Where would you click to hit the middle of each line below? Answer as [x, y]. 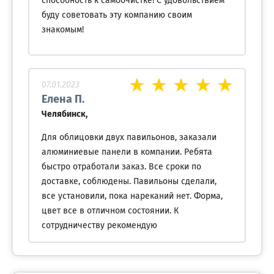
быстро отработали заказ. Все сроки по [121, 167]
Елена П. [63, 100]
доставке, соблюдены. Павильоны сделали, [129, 182]
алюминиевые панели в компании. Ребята [127, 152]
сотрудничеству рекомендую [99, 226]
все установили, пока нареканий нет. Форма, [132, 196]
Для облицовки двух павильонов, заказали [129, 138]
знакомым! [62, 30]
